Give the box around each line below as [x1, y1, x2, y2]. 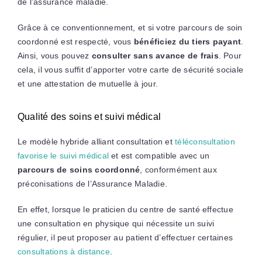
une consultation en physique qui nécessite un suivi [17, 218, 215, 228]
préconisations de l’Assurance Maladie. [17, 178, 170, 188]
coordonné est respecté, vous [17, 36, 134, 46]
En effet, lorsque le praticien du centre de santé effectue [17, 204, 233, 214]
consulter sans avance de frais [91, 50, 219, 60]
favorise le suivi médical [17, 150, 109, 160]
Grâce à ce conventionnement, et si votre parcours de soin [17, 22, 243, 32]
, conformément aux [140, 164, 217, 174]
